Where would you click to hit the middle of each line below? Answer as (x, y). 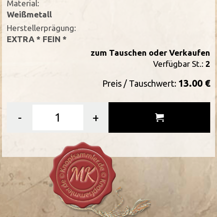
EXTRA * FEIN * (37, 39)
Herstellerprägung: (42, 28)
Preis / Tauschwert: (140, 84)
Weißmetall (30, 15)
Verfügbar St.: (179, 64)
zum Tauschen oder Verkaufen (150, 53)
